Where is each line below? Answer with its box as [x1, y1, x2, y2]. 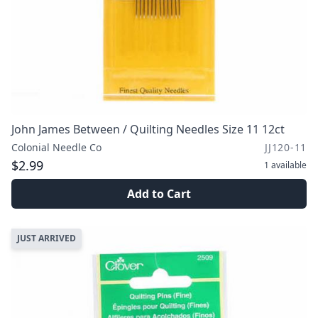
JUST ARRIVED [17, 232, 76, 244]
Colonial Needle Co [11, 141, 102, 154]
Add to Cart [127, 186, 191, 202]
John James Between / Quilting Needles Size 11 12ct [11, 121, 285, 137]
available [271, 159, 307, 171]
